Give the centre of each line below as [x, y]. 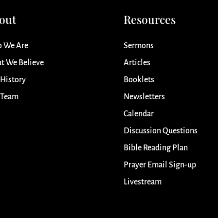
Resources [149, 19]
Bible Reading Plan [155, 148]
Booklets [139, 80]
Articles [137, 63]
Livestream [142, 182]
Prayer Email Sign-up [160, 165]
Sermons [138, 46]
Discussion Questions [160, 131]
